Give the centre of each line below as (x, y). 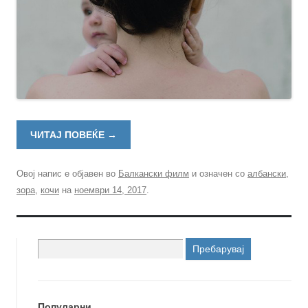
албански (267, 174)
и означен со (218, 174)
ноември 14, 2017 (110, 190)
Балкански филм (154, 174)
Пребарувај (60, 245)
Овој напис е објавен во (67, 174)
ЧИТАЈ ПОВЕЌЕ (69, 135)
